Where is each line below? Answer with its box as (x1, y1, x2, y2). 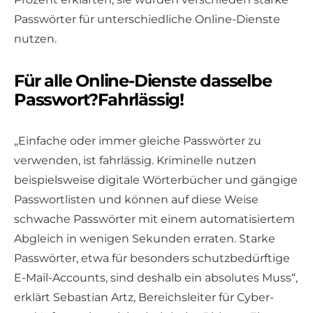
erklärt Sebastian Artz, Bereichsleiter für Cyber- (14, 291, 274, 305)
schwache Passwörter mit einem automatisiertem (14, 212, 295, 226)
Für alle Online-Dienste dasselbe (14, 71, 272, 92)
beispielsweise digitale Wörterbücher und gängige (14, 173, 298, 187)
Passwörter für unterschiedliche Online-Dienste (14, 13, 280, 27)
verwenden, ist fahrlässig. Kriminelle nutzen (14, 154, 256, 168)
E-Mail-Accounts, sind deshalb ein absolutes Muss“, (14, 271, 298, 285)
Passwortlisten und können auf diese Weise (14, 193, 259, 207)
